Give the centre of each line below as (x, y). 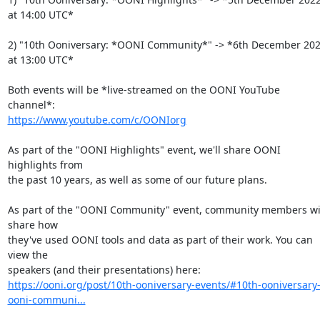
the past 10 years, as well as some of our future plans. (137, 180)
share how (32, 225)
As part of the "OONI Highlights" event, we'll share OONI (144, 150)
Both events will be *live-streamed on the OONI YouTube (144, 90)
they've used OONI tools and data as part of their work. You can (160, 240)
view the (27, 255)
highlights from (45, 165)
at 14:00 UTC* (40, 15)
